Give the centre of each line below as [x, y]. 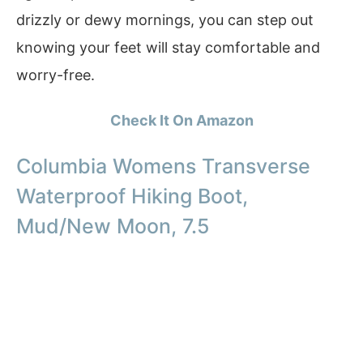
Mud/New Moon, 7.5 [113, 226]
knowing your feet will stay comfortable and [168, 47]
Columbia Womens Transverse [163, 167]
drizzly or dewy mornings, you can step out [165, 19]
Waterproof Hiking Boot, [132, 196]
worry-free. [56, 75]
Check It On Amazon [181, 120]
